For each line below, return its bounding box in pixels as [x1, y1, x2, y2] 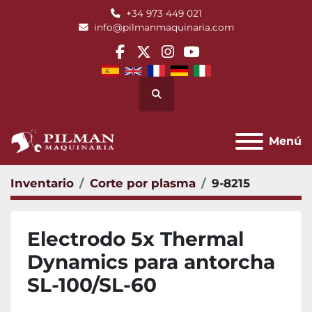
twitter [142, 52, 191, 70]
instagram [166, 52, 240, 70]
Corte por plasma [90, 176, 196, 191]
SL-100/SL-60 [27, 273, 157, 297]
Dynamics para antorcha [27, 250, 275, 274]
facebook [118, 52, 187, 70]
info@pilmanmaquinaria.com [93, 22, 234, 33]
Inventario [10, 176, 74, 191]
